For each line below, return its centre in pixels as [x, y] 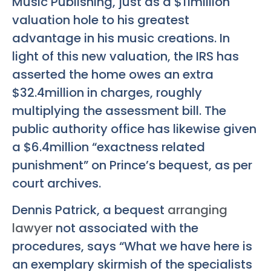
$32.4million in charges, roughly [107, 93]
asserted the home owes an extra [113, 74]
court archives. [57, 183]
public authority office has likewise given [134, 129]
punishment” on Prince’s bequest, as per [132, 165]
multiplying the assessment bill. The [119, 111]
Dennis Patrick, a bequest [90, 210]
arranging [198, 210]
